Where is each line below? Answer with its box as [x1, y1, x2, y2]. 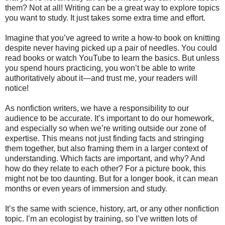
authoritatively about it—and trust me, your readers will [5, 73, 197, 82]
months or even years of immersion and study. [5, 184, 167, 193]
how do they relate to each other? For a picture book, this [5, 164, 206, 173]
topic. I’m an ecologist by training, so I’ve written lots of [5, 214, 197, 223]
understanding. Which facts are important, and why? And [5, 154, 205, 163]
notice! [5, 83, 29, 92]
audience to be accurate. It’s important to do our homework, [5, 114, 214, 123]
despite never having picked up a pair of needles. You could [5, 43, 217, 52]
